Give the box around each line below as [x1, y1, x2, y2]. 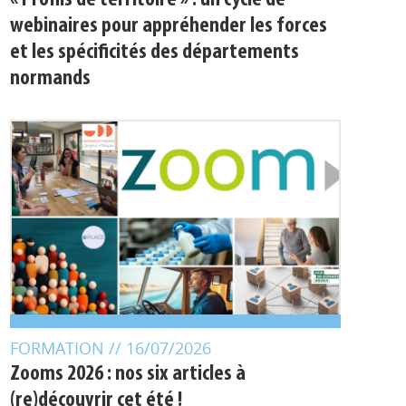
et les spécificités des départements [9, 42, 299, 63]
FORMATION [9, 337, 109, 359]
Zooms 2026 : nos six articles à [9, 363, 246, 385]
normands [9, 68, 91, 90]
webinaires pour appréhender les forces [9, 15, 327, 37]
